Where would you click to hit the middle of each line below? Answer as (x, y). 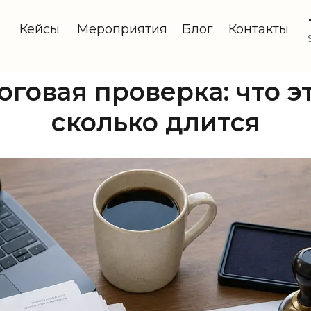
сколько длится (155, 122)
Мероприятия (122, 29)
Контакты (259, 29)
